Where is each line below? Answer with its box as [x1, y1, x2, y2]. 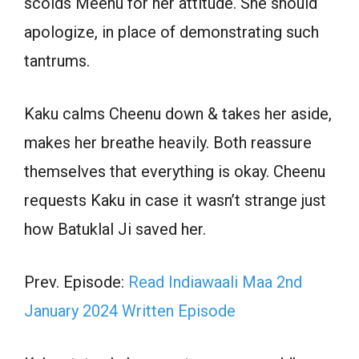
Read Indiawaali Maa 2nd [128, 272, 302, 292]
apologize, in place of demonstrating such [24, 22, 319, 42]
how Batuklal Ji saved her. [24, 219, 206, 239]
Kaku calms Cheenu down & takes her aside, [24, 103, 332, 123]
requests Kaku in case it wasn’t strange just [24, 190, 326, 210]
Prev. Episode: [24, 272, 128, 292]
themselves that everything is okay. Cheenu [24, 161, 325, 181]
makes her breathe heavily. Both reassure [24, 132, 312, 152]
